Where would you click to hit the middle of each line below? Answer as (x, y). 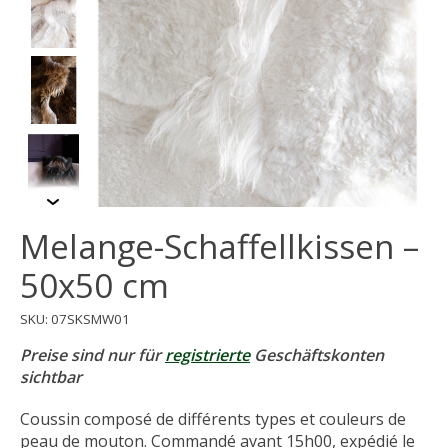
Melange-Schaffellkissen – (219, 247)
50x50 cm (94, 286)
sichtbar (51, 377)
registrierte (207, 355)
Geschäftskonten (317, 355)
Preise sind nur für (92, 355)
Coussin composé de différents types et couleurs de (213, 419)
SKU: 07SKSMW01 (75, 318)
